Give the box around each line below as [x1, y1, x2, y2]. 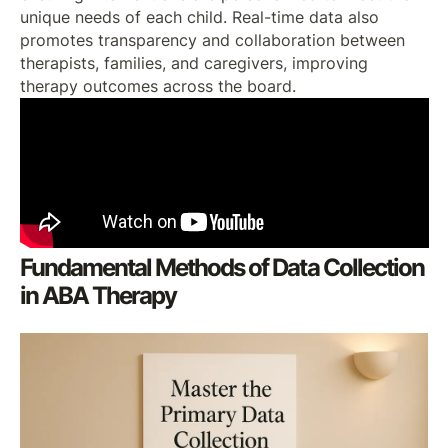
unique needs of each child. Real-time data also [19, 7, 379, 27]
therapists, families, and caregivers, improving [19, 53, 368, 73]
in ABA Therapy [19, 280, 177, 310]
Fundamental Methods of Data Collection [19, 252, 424, 282]
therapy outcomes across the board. [19, 76, 296, 96]
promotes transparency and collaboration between [19, 30, 405, 50]
